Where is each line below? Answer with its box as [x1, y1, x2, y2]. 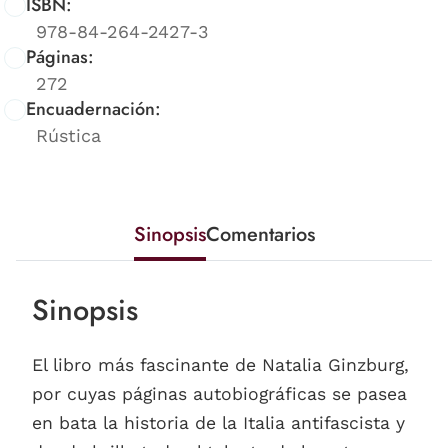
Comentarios [205, 220, 315, 250]
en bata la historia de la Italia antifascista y [32, 413, 405, 434]
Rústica [36, 125, 101, 147]
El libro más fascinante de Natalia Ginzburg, [32, 355, 409, 376]
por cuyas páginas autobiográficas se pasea [32, 384, 407, 405]
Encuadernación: [26, 96, 161, 123]
